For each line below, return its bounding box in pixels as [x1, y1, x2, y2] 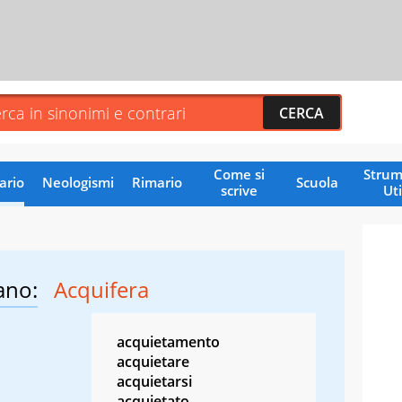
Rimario [131, 172, 182, 191]
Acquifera [54, 274, 149, 304]
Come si [213, 164, 265, 183]
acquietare [117, 351, 189, 371]
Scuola [295, 172, 338, 191]
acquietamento [117, 331, 220, 352]
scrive [220, 180, 258, 199]
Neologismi [41, 172, 114, 191]
